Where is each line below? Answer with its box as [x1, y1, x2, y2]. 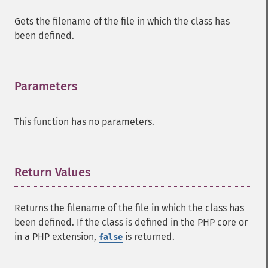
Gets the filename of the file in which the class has [14, 16, 230, 27]
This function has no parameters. [14, 116, 154, 127]
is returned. [123, 231, 175, 242]
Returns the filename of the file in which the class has [14, 202, 244, 214]
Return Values [14, 165, 91, 179]
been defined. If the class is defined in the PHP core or [14, 217, 248, 228]
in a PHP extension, [14, 231, 99, 242]
